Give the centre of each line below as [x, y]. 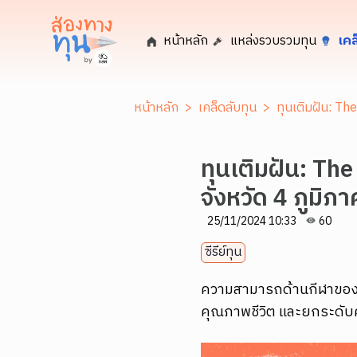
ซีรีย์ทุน [223, 252]
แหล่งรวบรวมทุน [274, 41]
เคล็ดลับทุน [228, 108]
